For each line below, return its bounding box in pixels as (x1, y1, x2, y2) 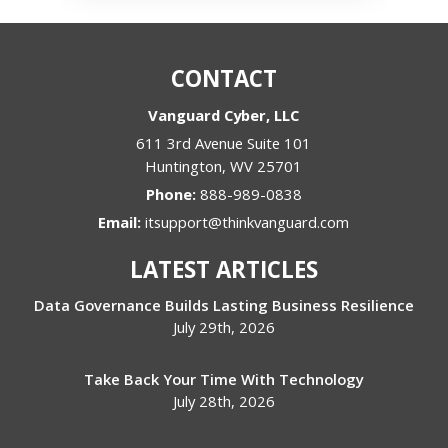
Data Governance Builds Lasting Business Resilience (33, 294, 414, 315)
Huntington (145, 155, 223, 176)
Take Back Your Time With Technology (83, 368, 364, 389)
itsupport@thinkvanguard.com (145, 211, 350, 232)
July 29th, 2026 (172, 316, 275, 337)
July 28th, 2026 (172, 390, 275, 411)
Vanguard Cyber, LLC (148, 104, 300, 125)
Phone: (145, 183, 200, 204)
